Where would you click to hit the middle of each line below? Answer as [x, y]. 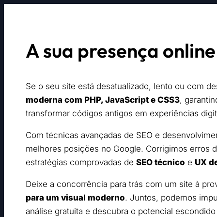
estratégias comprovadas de [81, 163]
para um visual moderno [75, 198]
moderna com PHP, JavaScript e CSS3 [102, 100]
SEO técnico [160, 163]
